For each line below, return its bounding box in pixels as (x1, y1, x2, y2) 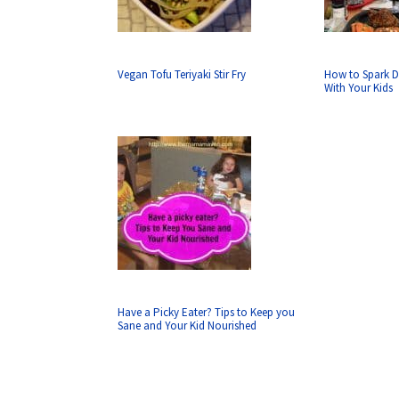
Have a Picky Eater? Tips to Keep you (118, 305, 295, 320)
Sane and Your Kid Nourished (118, 318, 256, 333)
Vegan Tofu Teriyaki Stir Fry (118, 67, 246, 82)
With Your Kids (324, 80, 394, 95)
